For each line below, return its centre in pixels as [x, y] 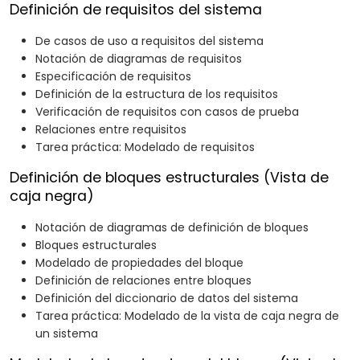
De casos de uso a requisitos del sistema [149, 41]
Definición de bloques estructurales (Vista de [169, 178]
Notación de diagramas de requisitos [139, 59]
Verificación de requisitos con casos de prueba [167, 112]
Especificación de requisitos [113, 77]
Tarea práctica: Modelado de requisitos [145, 147]
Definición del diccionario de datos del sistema [167, 299]
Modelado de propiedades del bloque [139, 263]
